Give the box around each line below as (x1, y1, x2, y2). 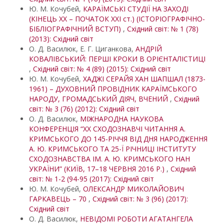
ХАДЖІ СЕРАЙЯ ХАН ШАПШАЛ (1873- (83, 74, 205, 83)
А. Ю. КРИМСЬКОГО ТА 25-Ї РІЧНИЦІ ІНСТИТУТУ (29, 144, 196, 153)
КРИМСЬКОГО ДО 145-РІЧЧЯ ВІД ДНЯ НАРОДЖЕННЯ (29, 134, 207, 143)
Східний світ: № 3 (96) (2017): (92, 194, 188, 203)
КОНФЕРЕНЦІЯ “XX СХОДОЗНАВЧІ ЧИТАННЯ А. (29, 124, 185, 133)
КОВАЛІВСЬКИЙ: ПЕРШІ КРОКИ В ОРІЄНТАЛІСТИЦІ (29, 54, 205, 63)
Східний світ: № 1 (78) (127, 24, 198, 33)
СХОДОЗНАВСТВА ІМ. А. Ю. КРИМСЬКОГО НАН (29, 154, 190, 163)
